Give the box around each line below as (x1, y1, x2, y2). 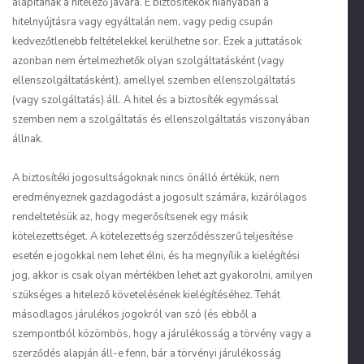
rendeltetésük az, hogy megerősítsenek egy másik (12, 210, 248, 224)
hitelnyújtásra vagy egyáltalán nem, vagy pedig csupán (12, 15, 273, 29)
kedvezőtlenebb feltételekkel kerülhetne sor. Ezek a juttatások (12, 34, 301, 49)
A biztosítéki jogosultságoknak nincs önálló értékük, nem (12, 171, 279, 185)
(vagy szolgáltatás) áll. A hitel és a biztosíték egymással (12, 93, 279, 107)
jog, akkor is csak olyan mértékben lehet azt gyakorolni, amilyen (12, 268, 313, 283)
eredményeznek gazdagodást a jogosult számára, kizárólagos (12, 190, 307, 205)
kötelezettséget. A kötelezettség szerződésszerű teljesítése (12, 229, 292, 244)
